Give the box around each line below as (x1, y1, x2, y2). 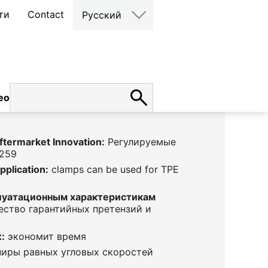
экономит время (5, 230, 86, 242)
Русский (82, 9, 121, 21)
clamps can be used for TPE (48, 163, 179, 175)
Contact (28, 8, 64, 20)
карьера (28, 91, 67, 103)
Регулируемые (105, 136, 176, 148)
